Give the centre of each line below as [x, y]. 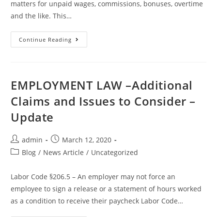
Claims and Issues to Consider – [103, 101]
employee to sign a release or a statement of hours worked [106, 189]
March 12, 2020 [87, 140]
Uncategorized [115, 153]
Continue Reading [46, 40]
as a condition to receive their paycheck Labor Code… [97, 201]
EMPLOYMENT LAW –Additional [102, 85]
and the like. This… [41, 16]
